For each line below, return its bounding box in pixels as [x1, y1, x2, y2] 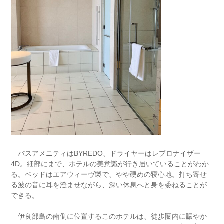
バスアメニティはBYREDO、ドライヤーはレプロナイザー [11, 149, 201, 157]
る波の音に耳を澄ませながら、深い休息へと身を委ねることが [11, 181, 207, 189]
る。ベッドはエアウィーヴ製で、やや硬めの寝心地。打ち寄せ [11, 170, 207, 178]
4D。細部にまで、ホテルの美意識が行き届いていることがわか [11, 160, 209, 168]
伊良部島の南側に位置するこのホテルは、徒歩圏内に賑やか [11, 212, 207, 220]
